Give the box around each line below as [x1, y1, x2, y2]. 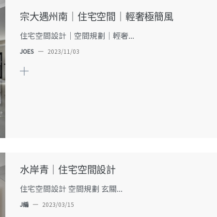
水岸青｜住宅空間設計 [20, 165, 116, 175]
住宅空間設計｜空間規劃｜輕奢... [20, 30, 134, 41]
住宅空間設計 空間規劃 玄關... [20, 183, 123, 194]
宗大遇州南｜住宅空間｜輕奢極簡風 [20, 12, 173, 22]
